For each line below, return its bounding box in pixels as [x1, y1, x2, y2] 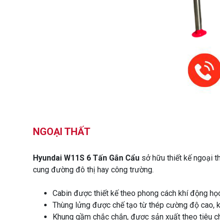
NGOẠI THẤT [33, 125, 90, 137]
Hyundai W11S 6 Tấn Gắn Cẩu [33, 153, 139, 163]
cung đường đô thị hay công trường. [33, 165, 154, 174]
